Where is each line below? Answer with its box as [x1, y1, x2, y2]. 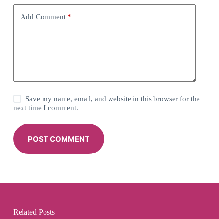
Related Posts [13, 208, 55, 217]
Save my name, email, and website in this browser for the [25, 95, 200, 103]
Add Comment [20, 12, 66, 21]
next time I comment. [13, 104, 78, 112]
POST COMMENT [27, 134, 89, 144]
